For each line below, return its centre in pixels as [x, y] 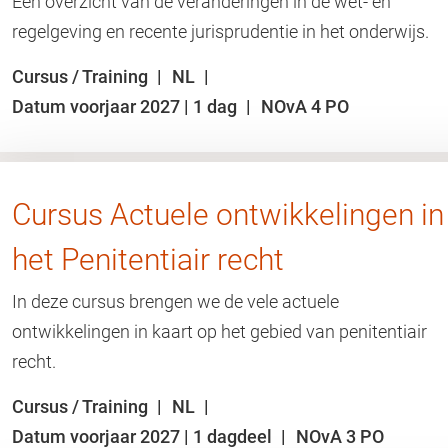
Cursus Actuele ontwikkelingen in [228, 214]
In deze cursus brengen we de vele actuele [175, 301]
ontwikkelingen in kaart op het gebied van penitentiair [219, 331]
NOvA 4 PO [305, 106]
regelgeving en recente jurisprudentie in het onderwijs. [220, 31]
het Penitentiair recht [148, 259]
